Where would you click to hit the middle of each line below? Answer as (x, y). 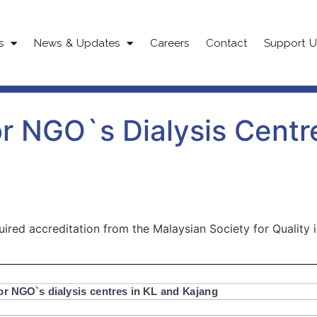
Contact (227, 43)
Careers (170, 43)
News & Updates (77, 43)
